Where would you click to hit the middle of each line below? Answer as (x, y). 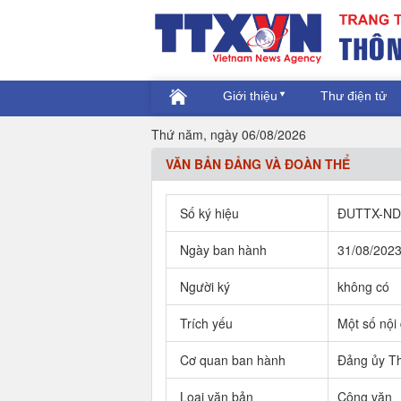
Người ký (205, 286)
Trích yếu (206, 323)
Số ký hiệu (209, 213)
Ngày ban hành (223, 250)
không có (363, 286)
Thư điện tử (353, 96)
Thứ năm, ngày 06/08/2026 (228, 134)
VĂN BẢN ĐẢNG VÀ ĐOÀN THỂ (257, 164)
